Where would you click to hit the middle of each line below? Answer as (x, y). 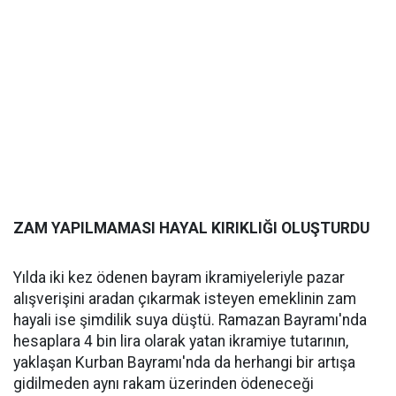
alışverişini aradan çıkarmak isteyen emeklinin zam (185, 299)
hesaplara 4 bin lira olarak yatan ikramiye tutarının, (181, 342)
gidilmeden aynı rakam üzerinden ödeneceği (164, 384)
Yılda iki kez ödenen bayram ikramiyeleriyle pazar (179, 278)
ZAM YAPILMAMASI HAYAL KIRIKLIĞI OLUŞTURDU (191, 228)
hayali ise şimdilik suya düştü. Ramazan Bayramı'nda (190, 320)
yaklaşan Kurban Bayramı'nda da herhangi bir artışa (184, 363)
